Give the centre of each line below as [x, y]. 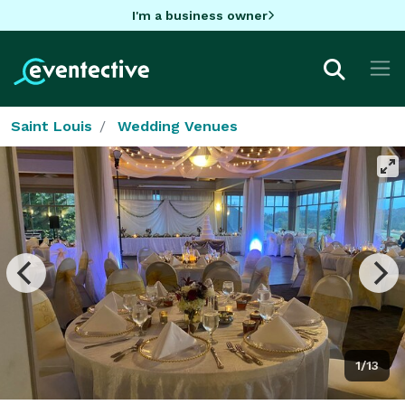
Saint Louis [52, 126]
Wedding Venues [178, 126]
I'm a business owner [199, 15]
